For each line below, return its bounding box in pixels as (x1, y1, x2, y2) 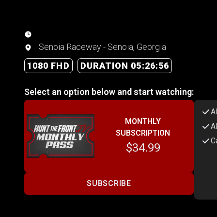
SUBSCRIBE (87, 179, 131, 188)
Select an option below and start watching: (24, 86, 194, 97)
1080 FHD (27, 60, 70, 71)
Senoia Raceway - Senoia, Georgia (37, 41, 166, 52)
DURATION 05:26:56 (80, 60, 170, 71)
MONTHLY (125, 116, 161, 126)
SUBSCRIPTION (116, 128, 170, 138)
